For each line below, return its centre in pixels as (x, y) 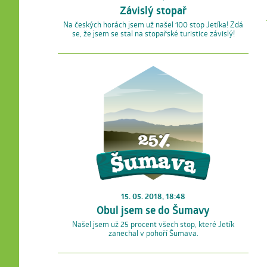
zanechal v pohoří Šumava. (153, 233)
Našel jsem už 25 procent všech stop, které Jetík (153, 224)
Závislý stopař (153, 10)
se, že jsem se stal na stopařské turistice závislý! (153, 33)
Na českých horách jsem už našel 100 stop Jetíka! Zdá (153, 24)
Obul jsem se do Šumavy (153, 210)
